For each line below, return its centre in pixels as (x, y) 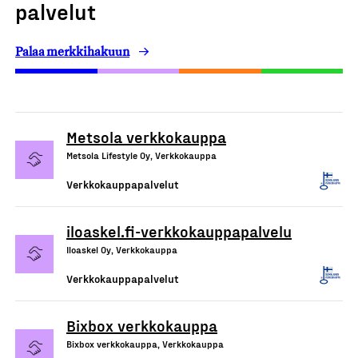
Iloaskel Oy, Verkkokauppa (122, 249)
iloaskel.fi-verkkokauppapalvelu (179, 231)
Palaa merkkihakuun (72, 52)
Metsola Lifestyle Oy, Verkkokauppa (141, 155)
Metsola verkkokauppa (146, 137)
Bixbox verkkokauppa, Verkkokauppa (145, 344)
